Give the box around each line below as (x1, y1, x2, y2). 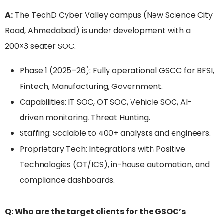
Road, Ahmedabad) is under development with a (5, 25, 191, 37)
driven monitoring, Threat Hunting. (20, 112, 150, 124)
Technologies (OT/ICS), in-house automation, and (20, 159, 210, 171)
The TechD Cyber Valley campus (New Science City (13, 9, 213, 21)
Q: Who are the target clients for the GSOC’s (5, 206, 186, 218)
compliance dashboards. (20, 175, 115, 186)
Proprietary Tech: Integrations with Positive (20, 143, 185, 155)
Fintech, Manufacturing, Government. (20, 81, 163, 92)
